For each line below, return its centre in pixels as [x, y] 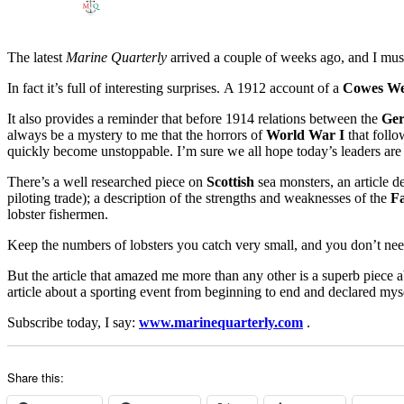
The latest [37, 57]
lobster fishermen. [58, 214]
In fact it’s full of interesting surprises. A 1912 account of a [175, 87]
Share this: [36, 377]
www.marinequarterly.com [221, 322]
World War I [305, 134]
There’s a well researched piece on [107, 181]
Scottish [230, 181]
